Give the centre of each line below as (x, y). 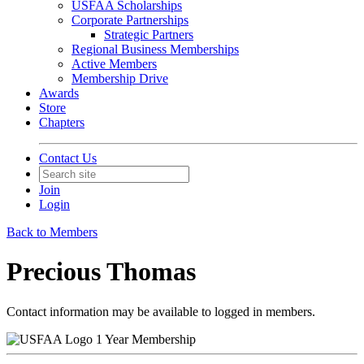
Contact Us (68, 158)
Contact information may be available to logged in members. (161, 311)
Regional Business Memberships (155, 49)
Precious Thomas (101, 272)
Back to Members (52, 232)
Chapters (62, 122)
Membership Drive (120, 78)
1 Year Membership (146, 339)
